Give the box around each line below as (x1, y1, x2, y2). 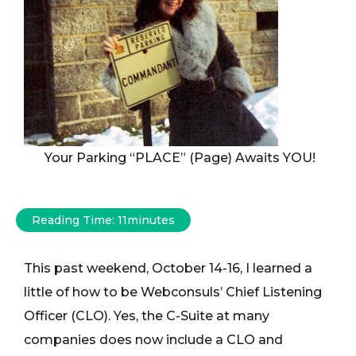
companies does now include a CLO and (24, 332, 283, 347)
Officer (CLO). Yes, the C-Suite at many (24, 308, 269, 323)
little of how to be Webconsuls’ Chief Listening (24, 284, 322, 300)
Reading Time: (32, 213, 118, 227)
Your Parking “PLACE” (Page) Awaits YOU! (41, 150, 315, 165)
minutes (127, 213, 175, 227)
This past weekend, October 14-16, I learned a (24, 261, 312, 276)
